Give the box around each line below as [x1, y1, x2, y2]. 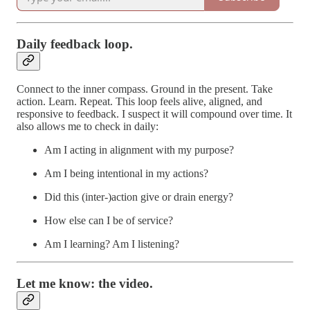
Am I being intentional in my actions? [44, 167, 208, 180]
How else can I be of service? [44, 215, 173, 227]
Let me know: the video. [17, 275, 153, 291]
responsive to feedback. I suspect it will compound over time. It [17, 108, 292, 120]
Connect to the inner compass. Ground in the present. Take [17, 83, 273, 95]
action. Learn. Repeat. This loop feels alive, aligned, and [17, 95, 262, 108]
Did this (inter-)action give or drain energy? [44, 191, 233, 203]
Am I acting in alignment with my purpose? [44, 144, 234, 156]
